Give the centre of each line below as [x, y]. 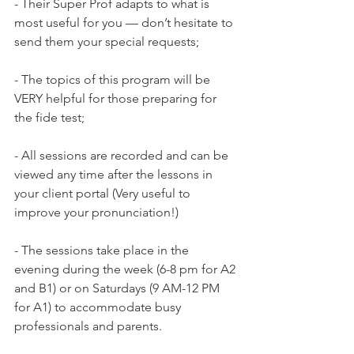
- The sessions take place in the [103, 250]
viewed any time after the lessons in [115, 174]
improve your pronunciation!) [96, 212]
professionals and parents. [88, 326]
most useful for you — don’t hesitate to [125, 23]
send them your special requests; [107, 41]
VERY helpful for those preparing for [117, 98]
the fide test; [49, 117]
